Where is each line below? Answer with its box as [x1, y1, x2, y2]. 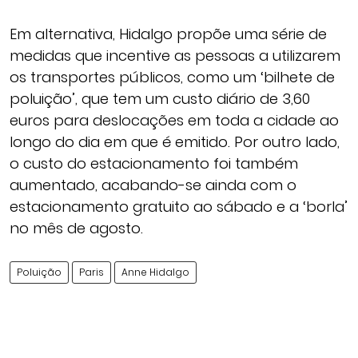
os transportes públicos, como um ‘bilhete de [10, 67, 335, 87]
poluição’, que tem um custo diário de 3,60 [10, 89, 310, 109]
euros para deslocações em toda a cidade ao [10, 110, 339, 130]
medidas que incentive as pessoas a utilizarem [10, 46, 340, 66]
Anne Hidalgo [121, 265, 189, 279]
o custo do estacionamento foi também [10, 153, 298, 173]
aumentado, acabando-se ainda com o [10, 175, 296, 195]
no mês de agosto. [10, 218, 143, 238]
